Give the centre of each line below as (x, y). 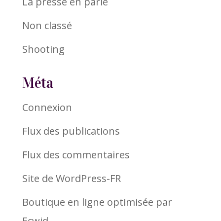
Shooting (43, 49)
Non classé (47, 25)
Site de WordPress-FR (71, 178)
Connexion (47, 107)
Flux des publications (71, 131)
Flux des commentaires (76, 154)
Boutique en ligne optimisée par (97, 202)
